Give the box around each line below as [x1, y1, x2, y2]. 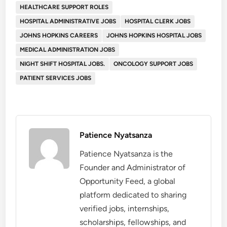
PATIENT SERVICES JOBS [20, 74, 92, 82]
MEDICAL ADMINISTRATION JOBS [20, 46, 116, 53]
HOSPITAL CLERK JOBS [125, 17, 191, 25]
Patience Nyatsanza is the [80, 148, 173, 159]
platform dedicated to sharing [80, 190, 187, 200]
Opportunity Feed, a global [80, 176, 176, 186]
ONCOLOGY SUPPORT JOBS [113, 60, 194, 67]
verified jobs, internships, [80, 203, 170, 213]
